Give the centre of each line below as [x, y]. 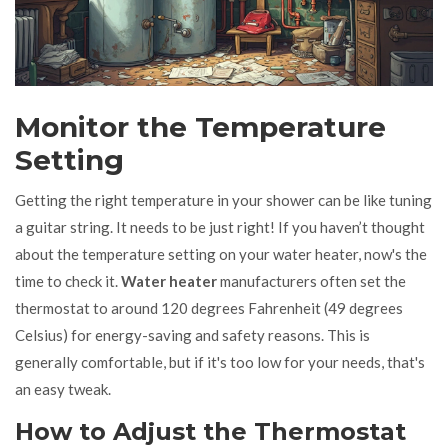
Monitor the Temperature [200, 126]
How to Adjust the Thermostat [210, 431]
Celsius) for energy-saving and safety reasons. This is [192, 334]
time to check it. [68, 280]
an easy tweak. [63, 388]
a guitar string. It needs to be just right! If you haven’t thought [220, 226]
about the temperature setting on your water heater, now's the [221, 253]
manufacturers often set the [311, 280]
